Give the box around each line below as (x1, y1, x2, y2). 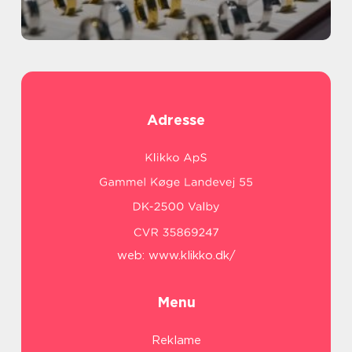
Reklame (151, 333, 201, 348)
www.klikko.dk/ (148, 248, 236, 263)
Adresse (147, 112, 205, 129)
